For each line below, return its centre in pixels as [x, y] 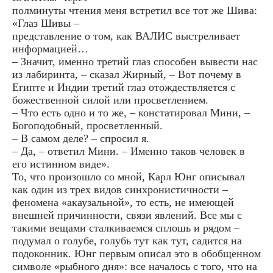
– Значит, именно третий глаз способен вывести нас [135, 62]
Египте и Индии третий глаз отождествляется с [124, 87]
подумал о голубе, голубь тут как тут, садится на [127, 241]
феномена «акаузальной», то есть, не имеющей [123, 203]
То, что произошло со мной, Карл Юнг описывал [129, 177]
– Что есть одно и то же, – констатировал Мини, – [131, 113]
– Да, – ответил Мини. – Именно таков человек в [129, 151]
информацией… [50, 49]
